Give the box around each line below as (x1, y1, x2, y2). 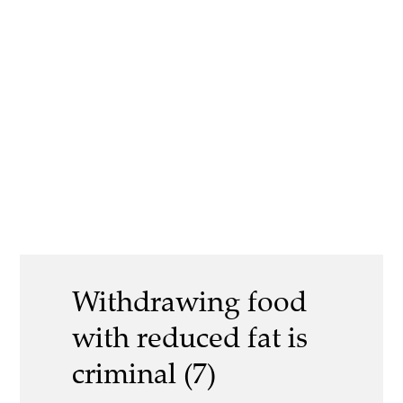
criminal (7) (72, 355, 216, 392)
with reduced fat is (72, 319, 308, 356)
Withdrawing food (72, 283, 307, 320)
